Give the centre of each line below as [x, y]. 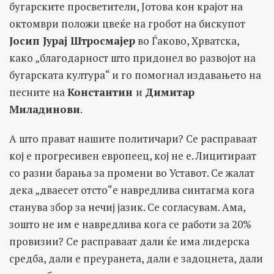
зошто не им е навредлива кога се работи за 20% [130, 224]
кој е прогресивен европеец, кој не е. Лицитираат [133, 155]
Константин [102, 92]
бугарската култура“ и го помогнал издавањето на [135, 75]
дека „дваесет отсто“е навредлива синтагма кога [132, 190]
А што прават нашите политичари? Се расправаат [133, 138]
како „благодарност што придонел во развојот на [132, 57]
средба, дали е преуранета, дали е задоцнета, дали [136, 258]
